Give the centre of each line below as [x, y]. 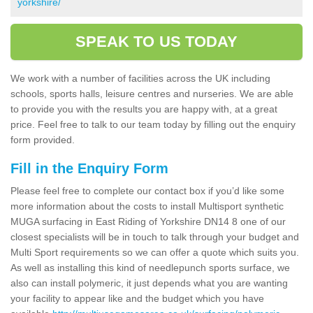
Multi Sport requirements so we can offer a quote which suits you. [155, 252]
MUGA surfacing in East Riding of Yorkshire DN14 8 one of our [148, 221]
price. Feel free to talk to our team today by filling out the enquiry [153, 124]
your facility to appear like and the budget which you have [137, 298]
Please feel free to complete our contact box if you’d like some [147, 190]
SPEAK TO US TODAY [156, 41]
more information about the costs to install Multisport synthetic [147, 206]
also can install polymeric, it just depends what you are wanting [149, 283]
